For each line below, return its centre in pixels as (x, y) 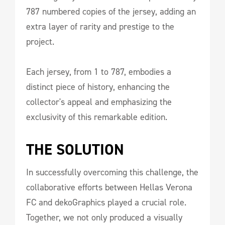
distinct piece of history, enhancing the (98, 87)
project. (40, 42)
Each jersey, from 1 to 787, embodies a (99, 72)
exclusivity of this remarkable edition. (97, 117)
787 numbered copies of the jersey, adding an (111, 12)
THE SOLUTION (75, 150)
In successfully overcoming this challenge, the (112, 172)
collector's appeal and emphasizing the (99, 102)
